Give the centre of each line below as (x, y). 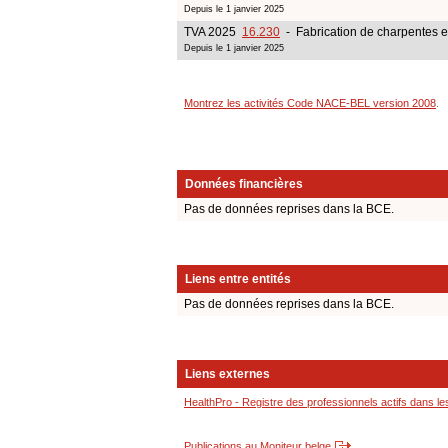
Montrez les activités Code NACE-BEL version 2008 (310, 102)
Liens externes (227, 374)
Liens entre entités (238, 279)
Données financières (244, 184)
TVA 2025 (213, 31)
